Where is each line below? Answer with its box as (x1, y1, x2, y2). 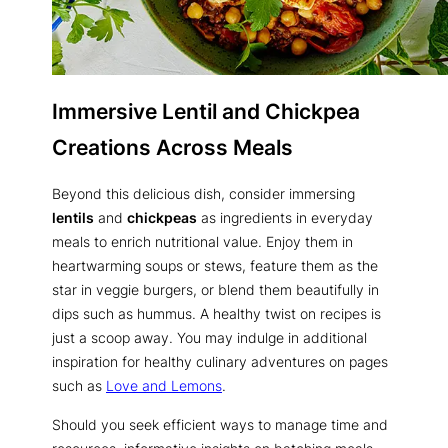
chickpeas (127, 209, 197, 227)
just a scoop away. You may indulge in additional (52, 329, 367, 347)
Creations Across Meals (52, 133, 293, 160)
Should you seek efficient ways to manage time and (52, 415, 388, 433)
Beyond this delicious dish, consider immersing (52, 185, 355, 203)
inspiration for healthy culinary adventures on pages (52, 353, 388, 371)
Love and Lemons (106, 377, 222, 395)
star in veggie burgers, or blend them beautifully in (52, 281, 379, 299)
